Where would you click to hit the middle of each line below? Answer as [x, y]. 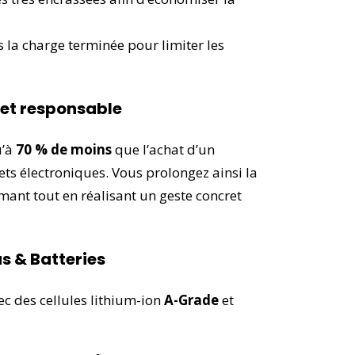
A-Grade [191, 300]
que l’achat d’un [163, 149]
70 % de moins [64, 149]
